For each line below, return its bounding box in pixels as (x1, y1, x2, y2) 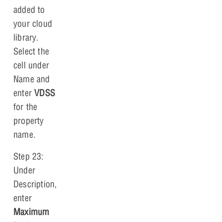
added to (13, 3, 45, 15)
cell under (13, 59, 49, 71)
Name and (13, 73, 50, 85)
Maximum (13, 206, 50, 218)
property (13, 114, 44, 126)
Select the (13, 45, 49, 57)
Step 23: (13, 150, 44, 162)
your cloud (13, 17, 52, 29)
